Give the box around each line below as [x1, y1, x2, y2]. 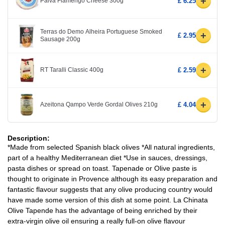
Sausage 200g [40, 35, 80, 43]
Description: [8, 134, 50, 142]
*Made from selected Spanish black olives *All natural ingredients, [8, 143, 215, 151]
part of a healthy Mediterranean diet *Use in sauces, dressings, [8, 153, 207, 162]
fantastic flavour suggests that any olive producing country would [8, 185, 212, 193]
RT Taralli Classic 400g [40, 66, 103, 74]
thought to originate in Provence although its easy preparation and [8, 174, 217, 183]
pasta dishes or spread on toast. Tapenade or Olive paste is [8, 164, 197, 172]
